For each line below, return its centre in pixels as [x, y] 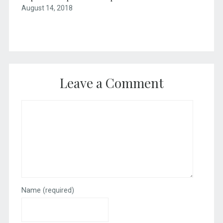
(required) [58, 190]
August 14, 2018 [47, 8]
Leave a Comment [111, 83]
